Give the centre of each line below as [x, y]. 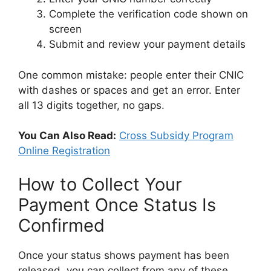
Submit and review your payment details [147, 44]
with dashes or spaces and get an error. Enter [129, 90]
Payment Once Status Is [117, 204]
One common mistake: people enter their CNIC [131, 75]
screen [65, 29]
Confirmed [61, 225]
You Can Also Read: [67, 136]
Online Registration [64, 151]
